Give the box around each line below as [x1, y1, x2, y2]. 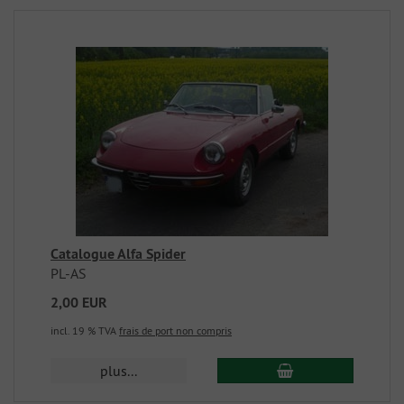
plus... [100, 362, 138, 380]
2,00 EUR [50, 293, 107, 312]
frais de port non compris [119, 324, 232, 337]
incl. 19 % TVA [50, 324, 119, 337]
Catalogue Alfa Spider [50, 244, 186, 263]
